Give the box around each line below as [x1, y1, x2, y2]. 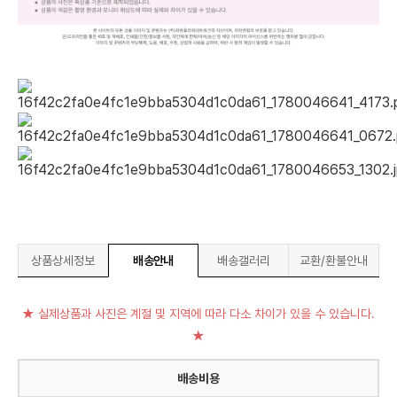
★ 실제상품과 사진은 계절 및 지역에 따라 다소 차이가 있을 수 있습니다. [22, 307, 375, 321]
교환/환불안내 [300, 253, 368, 268]
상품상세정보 [31, 253, 95, 268]
